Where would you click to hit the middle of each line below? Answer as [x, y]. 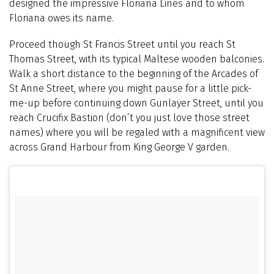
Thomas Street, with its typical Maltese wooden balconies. [137, 59]
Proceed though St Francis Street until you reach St [122, 45]
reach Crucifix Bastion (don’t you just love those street [129, 118]
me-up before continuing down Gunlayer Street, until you [136, 103]
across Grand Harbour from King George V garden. [120, 147]
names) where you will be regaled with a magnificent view [137, 133]
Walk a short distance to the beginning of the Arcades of [134, 74]
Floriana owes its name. [61, 18]
